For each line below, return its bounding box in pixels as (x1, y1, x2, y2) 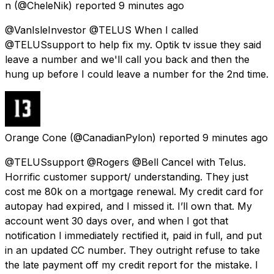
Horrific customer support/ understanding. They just (5, 170, 248, 183)
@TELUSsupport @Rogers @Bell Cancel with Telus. (5, 155, 246, 168)
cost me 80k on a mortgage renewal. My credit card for (5, 185, 264, 198)
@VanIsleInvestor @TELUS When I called (5, 23, 198, 36)
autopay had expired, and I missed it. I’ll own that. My (5, 199, 252, 212)
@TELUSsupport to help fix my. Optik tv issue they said (5, 38, 261, 51)
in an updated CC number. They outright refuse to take (5, 243, 260, 256)
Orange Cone (5, 131, 67, 144)
